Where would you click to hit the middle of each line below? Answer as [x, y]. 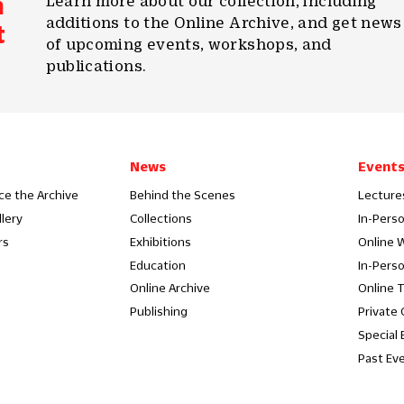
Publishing [158, 311]
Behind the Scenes [182, 195]
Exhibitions [160, 241]
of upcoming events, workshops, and [188, 44]
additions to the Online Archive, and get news [224, 23]
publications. [96, 66]
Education [157, 265]
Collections [161, 218]
